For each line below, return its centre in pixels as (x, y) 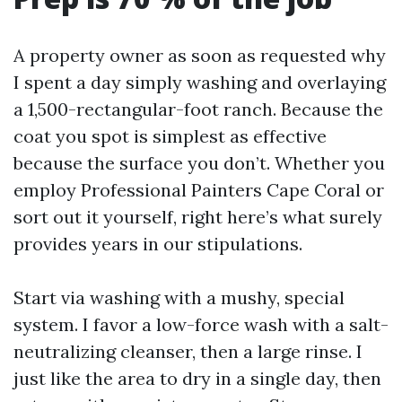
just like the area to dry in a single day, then (197, 378)
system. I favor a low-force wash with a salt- (201, 324)
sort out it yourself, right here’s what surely (198, 217)
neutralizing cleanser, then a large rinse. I (188, 351)
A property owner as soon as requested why (200, 55)
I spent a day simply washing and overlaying (200, 82)
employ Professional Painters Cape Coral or (199, 190)
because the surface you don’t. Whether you (199, 163)
